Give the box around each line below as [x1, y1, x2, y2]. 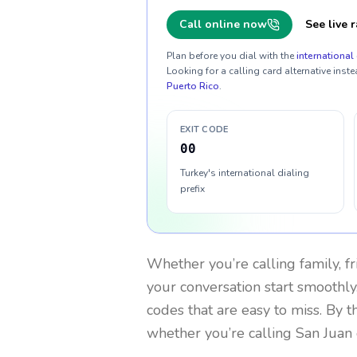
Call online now [179, 17, 267, 32]
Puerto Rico [167, 80, 219, 92]
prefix [180, 182, 205, 195]
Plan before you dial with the [167, 49, 294, 62]
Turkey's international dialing [180, 167, 309, 179]
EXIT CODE [180, 124, 229, 135]
